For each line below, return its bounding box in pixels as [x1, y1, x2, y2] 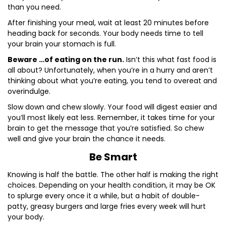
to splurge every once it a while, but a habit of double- [8, 191, 200, 201]
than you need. [8, 2, 61, 12]
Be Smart [89, 150, 137, 164]
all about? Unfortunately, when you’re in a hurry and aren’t [8, 65, 213, 75]
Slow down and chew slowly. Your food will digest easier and [8, 102, 217, 112]
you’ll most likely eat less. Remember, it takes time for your [8, 112, 215, 123]
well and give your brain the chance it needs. [8, 134, 165, 144]
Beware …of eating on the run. [8, 54, 124, 65]
